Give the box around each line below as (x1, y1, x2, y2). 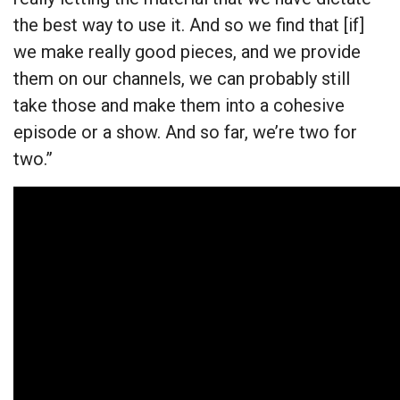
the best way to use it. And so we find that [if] (13, 14, 364, 37)
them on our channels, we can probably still (13, 68, 350, 90)
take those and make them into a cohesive (13, 95, 345, 117)
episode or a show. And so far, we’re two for (13, 121, 357, 144)
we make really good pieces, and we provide (13, 41, 361, 63)
